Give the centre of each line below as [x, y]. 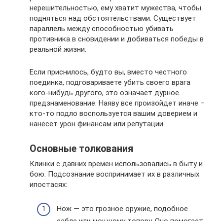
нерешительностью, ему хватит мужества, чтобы [115, 8]
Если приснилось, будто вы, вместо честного [108, 72]
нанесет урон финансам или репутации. [97, 124]
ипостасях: [48, 184]
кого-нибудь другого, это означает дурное [104, 93]
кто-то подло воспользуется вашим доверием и [113, 113]
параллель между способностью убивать [102, 29]
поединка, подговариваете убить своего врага [110, 82]
